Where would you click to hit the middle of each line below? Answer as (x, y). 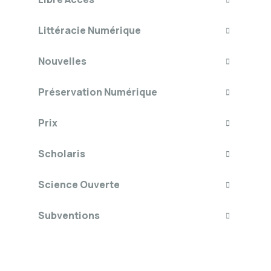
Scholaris (62, 154)
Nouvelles (62, 61)
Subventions (69, 215)
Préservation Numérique (98, 92)
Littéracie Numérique (90, 30)
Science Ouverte (79, 184)
